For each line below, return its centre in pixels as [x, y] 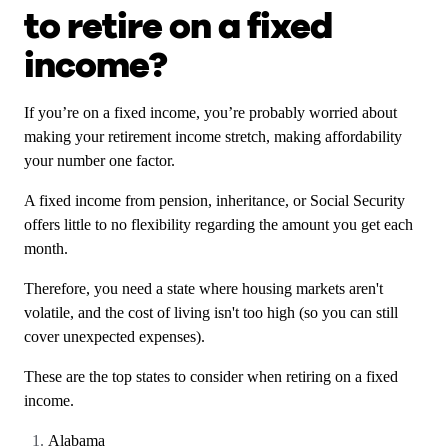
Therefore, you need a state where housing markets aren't [203, 288]
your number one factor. [101, 160]
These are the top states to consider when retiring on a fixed [211, 376]
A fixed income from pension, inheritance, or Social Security [214, 200]
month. [46, 248]
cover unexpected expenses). [114, 336]
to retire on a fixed [178, 26]
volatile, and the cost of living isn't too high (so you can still [211, 312]
